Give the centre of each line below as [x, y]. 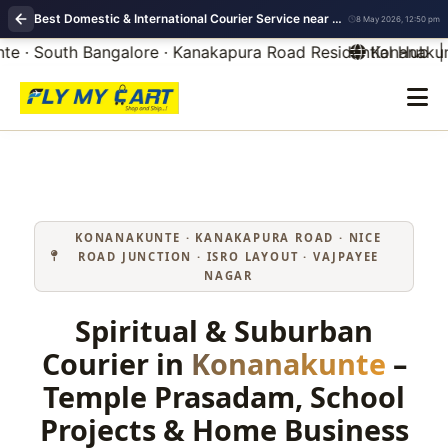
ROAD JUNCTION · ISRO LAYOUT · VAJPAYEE [228, 256]
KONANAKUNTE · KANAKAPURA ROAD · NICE [228, 237]
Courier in [116, 363]
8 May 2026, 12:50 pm [398, 18]
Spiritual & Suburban [224, 330]
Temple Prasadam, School [224, 396]
